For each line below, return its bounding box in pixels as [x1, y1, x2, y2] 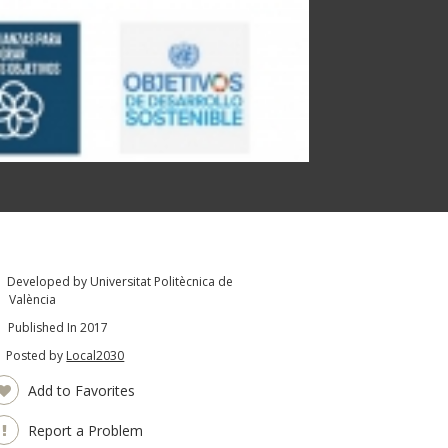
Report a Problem [24, 420, 144, 440]
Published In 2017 [5, 318, 109, 336]
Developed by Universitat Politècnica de [4, 272, 234, 290]
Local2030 [66, 346, 125, 364]
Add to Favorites [24, 380, 136, 400]
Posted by [3, 346, 67, 364]
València [9, 290, 57, 308]
